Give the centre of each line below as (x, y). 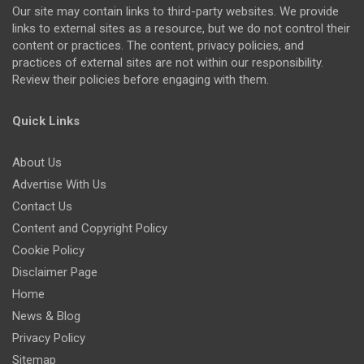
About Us (37, 163)
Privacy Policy (49, 338)
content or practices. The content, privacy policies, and (158, 46)
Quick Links (46, 121)
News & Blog (46, 316)
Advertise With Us (59, 185)
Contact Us (42, 207)
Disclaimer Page (55, 273)
